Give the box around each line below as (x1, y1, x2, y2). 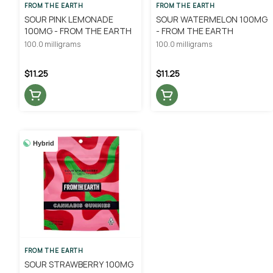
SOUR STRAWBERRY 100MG (24, 258, 133, 270)
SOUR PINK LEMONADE (24, 13, 113, 25)
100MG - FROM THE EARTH (24, 24, 132, 37)
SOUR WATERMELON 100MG (156, 13, 268, 25)
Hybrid (33, 139, 54, 147)
